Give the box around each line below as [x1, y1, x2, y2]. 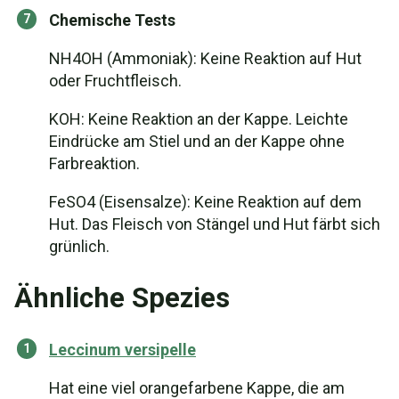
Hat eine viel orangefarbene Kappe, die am [49, 379, 345, 397]
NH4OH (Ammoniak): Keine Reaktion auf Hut [49, 49, 362, 68]
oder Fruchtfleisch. [49, 71, 182, 90]
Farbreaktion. [49, 154, 140, 173]
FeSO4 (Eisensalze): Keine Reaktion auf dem [49, 192, 362, 211]
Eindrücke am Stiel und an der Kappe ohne [49, 132, 345, 151]
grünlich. [49, 237, 110, 256]
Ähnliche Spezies [14, 281, 230, 314]
